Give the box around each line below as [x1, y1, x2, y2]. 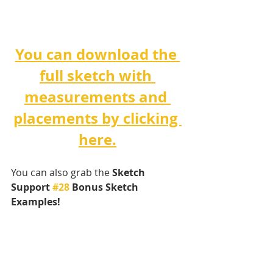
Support [11, 180, 52, 194]
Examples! [11, 194, 63, 208]
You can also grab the [11, 165, 112, 179]
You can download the [15, 43, 180, 65]
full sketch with [40, 65, 155, 86]
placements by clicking [13, 107, 182, 129]
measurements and [24, 86, 171, 107]
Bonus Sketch [69, 180, 141, 194]
